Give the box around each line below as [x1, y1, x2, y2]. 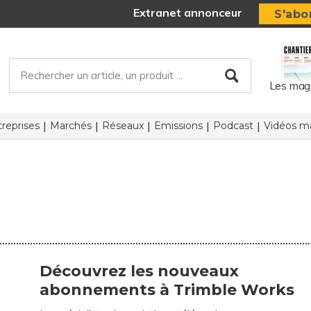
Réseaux [101, 119, 144, 132]
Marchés [49, 119, 92, 132]
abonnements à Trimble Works [40, 280, 295, 299]
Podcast [212, 119, 253, 132]
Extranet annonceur [133, 6, 243, 20]
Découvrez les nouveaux [40, 262, 239, 280]
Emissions [153, 119, 203, 132]
